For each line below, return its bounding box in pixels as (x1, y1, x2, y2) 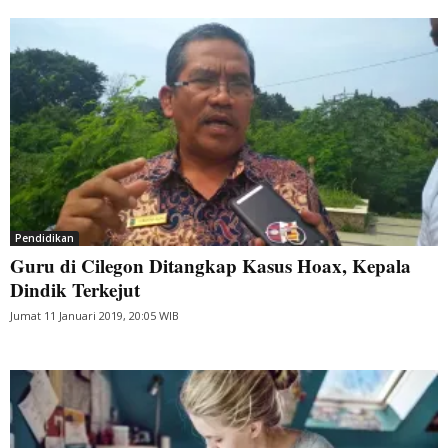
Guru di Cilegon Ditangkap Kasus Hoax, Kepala (10, 252, 411, 280)
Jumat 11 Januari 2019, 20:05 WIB (10, 308, 179, 324)
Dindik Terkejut (10, 276, 140, 304)
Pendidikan (15, 231, 74, 246)
